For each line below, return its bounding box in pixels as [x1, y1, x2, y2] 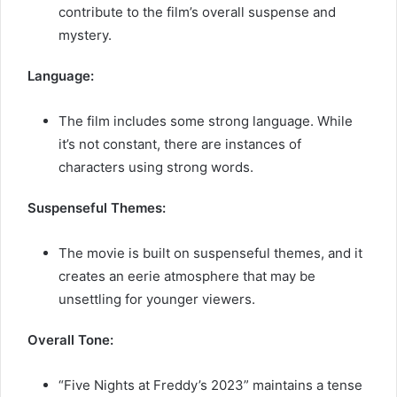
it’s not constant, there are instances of [58, 135, 301, 152]
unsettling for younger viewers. [58, 290, 255, 307]
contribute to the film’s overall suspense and [58, 3, 336, 20]
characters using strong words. [58, 158, 253, 175]
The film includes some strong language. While [58, 112, 353, 129]
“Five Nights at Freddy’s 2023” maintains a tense [58, 376, 362, 393]
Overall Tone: [27, 331, 113, 348]
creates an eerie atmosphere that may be [58, 267, 315, 284]
